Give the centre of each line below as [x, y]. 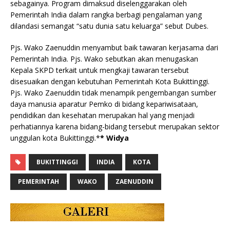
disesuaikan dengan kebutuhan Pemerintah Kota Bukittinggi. [110, 81]
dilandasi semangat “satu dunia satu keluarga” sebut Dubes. [109, 26]
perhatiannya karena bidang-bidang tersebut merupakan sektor [115, 126]
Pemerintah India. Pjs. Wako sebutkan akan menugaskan [104, 59]
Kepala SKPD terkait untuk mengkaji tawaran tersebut [100, 70]
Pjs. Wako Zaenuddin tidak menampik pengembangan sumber [113, 92]
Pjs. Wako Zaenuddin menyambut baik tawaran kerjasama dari [114, 47]
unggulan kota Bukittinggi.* [55, 138]
